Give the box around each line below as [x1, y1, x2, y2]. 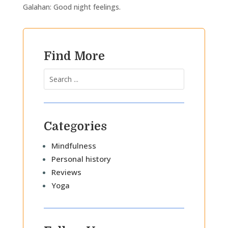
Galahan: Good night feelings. [22, 2, 121, 12]
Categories [43, 120, 107, 133]
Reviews [51, 167, 81, 177]
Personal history [51, 154, 111, 164]
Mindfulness [51, 140, 96, 151]
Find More [43, 49, 105, 63]
